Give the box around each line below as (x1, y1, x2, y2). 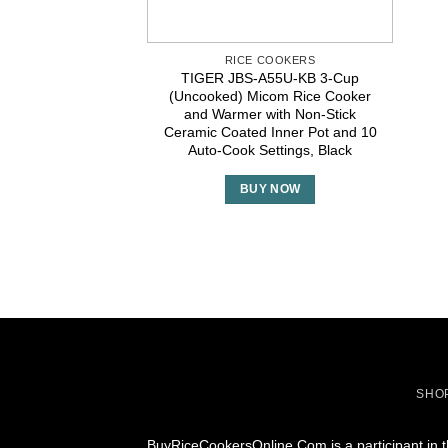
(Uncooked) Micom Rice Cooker (169, 87, 372, 104)
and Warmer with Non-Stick (184, 105, 357, 122)
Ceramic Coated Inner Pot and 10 (163, 123, 377, 140)
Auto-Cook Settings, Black (188, 141, 353, 158)
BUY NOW (239, 182, 301, 195)
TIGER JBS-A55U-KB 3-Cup (181, 69, 360, 86)
